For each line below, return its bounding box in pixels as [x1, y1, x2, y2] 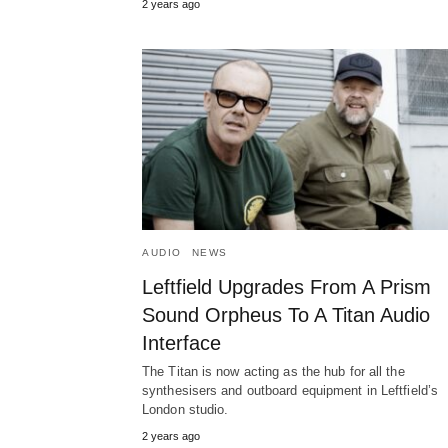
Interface [142, 332, 221, 355]
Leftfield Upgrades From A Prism [142, 276, 431, 299]
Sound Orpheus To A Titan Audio [142, 304, 430, 327]
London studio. [142, 402, 229, 418]
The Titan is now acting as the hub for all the [142, 364, 405, 380]
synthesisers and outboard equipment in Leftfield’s [142, 383, 439, 399]
